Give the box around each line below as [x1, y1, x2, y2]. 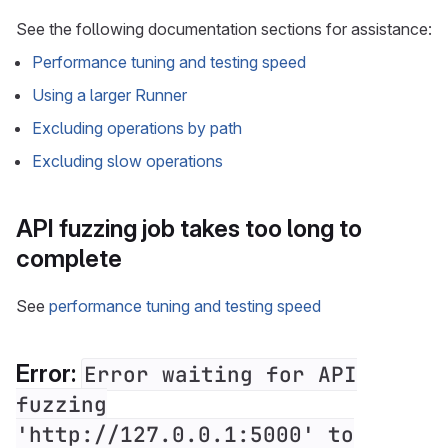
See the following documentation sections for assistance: [16, 19, 432, 39]
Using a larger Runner [32, 85, 187, 105]
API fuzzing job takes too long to [16, 214, 362, 243]
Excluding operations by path [32, 118, 242, 138]
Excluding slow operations [32, 151, 223, 171]
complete [16, 244, 122, 273]
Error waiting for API [84, 361, 357, 388]
